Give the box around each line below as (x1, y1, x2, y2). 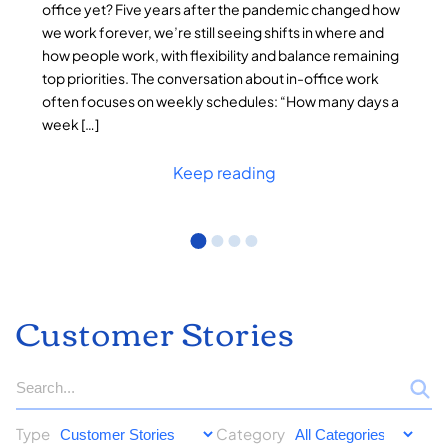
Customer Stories (16, 302, 295, 362)
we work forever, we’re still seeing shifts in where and (42, 22, 384, 41)
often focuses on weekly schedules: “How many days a (42, 91, 399, 110)
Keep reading (172, 161, 276, 183)
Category (216, 424, 285, 444)
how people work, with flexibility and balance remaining (42, 45, 399, 64)
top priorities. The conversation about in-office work (42, 68, 379, 87)
